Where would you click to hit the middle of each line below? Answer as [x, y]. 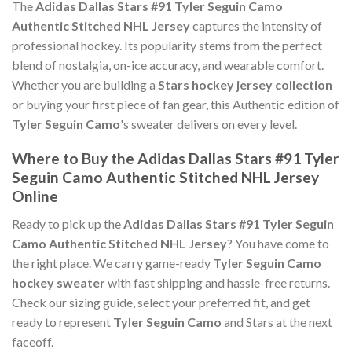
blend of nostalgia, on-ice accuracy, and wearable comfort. [168, 64]
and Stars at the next [277, 322]
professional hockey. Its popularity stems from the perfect [167, 45]
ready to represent [62, 322]
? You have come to [278, 244]
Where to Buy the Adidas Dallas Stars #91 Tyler [176, 159]
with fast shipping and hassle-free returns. [218, 283]
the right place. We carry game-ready [112, 263]
